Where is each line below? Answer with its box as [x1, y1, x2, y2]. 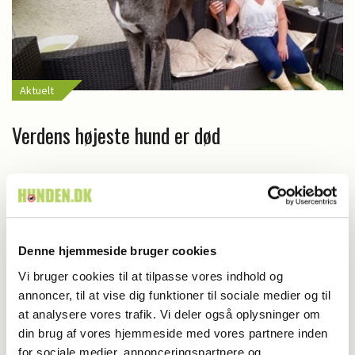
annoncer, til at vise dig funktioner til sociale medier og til [18, 288, 330, 302]
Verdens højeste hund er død [12, 120, 220, 151]
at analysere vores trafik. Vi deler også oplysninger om [18, 307, 321, 321]
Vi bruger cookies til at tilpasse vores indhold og [18, 269, 283, 283]
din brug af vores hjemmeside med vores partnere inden [18, 326, 328, 340]
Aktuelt [20, 83, 54, 98]
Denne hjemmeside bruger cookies [18, 244, 216, 258]
